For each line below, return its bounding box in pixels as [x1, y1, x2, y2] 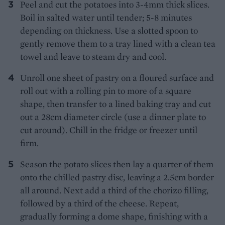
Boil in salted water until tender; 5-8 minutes [20, 12, 192, 24]
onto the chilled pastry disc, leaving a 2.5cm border [20, 171, 214, 183]
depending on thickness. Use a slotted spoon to [20, 25, 198, 37]
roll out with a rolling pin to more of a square [20, 85, 191, 97]
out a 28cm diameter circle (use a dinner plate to [20, 111, 206, 123]
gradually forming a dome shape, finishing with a [20, 210, 208, 222]
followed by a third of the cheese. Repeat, [20, 197, 179, 209]
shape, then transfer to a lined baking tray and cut [20, 98, 211, 110]
